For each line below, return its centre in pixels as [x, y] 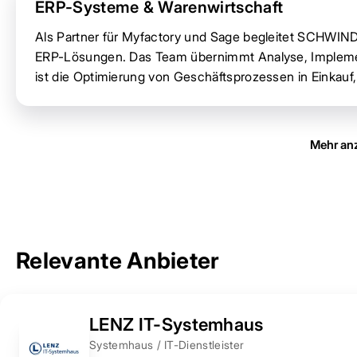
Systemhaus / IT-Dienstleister [167, 344]
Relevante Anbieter [118, 260]
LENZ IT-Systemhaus [177, 324]
